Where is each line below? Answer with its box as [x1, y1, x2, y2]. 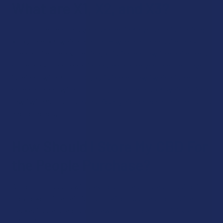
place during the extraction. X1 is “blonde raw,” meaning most [12, 49, 211, 58]
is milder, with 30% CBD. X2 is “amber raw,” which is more [12, 73, 199, 82]
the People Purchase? [12, 156, 151, 174]
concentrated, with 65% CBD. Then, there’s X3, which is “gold [12, 85, 211, 94]
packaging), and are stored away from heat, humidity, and [12, 205, 200, 215]
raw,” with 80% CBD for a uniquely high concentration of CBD [12, 97, 211, 106]
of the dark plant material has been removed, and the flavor [12, 61, 206, 70]
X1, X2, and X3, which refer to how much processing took [12, 37, 198, 46]
